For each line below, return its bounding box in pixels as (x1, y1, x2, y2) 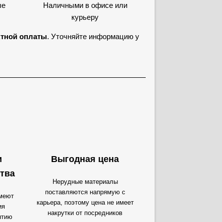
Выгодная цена (51, 154, 119, 164)
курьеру (71, 13, 99, 21)
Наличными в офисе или (43, 1, 127, 9)
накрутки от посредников (48, 209, 122, 217)
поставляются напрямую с (45, 188, 125, 196)
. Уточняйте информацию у (47, 32, 139, 41)
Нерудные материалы (52, 178, 118, 185)
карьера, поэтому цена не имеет (36, 199, 134, 206)
